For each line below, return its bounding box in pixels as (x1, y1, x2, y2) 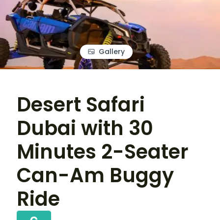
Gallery (98, 46, 125, 56)
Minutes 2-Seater (17, 138, 189, 165)
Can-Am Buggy (17, 162, 174, 189)
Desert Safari (17, 91, 145, 118)
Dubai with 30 (17, 114, 153, 142)
